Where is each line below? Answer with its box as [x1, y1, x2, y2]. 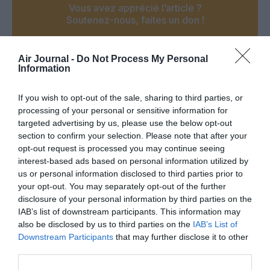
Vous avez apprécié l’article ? [68, 2, 202, 14]
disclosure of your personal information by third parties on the [18, 193, 252, 204]
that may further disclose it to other [113, 231, 248, 242]
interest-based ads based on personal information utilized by [18, 155, 248, 166]
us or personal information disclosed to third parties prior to [18, 168, 243, 178]
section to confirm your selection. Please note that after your [18, 130, 247, 140]
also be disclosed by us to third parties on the [18, 219, 193, 229]
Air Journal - [18, 53, 77, 64]
